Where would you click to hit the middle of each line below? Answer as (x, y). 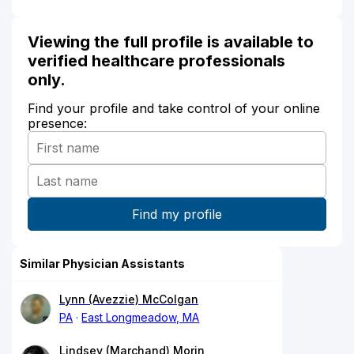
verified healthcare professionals (156, 61)
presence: (57, 124)
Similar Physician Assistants (102, 264)
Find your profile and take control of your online (174, 109)
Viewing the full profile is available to (171, 42)
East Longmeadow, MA (141, 318)
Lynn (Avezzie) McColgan (129, 299)
